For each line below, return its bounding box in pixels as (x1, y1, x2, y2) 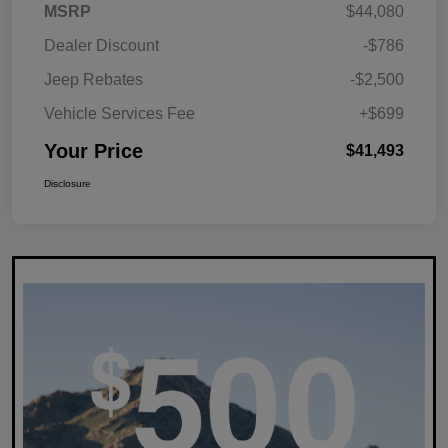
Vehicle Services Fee (44, 105, 195, 123)
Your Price (44, 140, 143, 163)
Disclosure (44, 178, 91, 190)
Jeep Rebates (44, 71, 143, 89)
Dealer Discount (44, 37, 159, 55)
